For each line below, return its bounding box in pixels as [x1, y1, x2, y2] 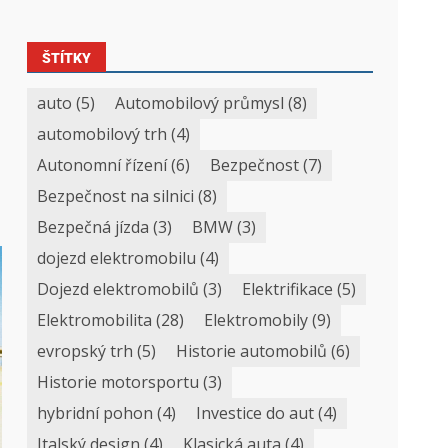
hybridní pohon [37, 402, 154, 424]
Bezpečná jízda [37, 216, 150, 238]
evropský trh [37, 340, 134, 362]
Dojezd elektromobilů [37, 278, 200, 300]
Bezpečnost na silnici [37, 185, 195, 207]
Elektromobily [204, 309, 309, 331]
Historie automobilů [176, 340, 328, 362]
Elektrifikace [242, 278, 334, 300]
